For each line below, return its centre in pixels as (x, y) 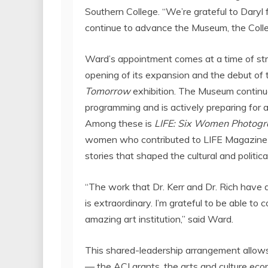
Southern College (121, 11)
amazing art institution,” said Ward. (159, 219)
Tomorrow (108, 91)
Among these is (120, 123)
